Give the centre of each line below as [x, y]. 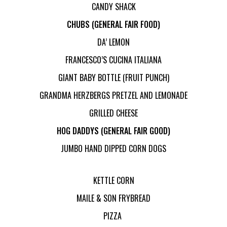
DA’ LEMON [113, 42]
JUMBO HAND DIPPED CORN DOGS [113, 149]
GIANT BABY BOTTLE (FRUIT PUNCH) [113, 78]
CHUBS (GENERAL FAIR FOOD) [113, 25]
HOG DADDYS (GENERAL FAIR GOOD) [113, 131]
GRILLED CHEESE [113, 113]
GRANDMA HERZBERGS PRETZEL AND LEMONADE [113, 96]
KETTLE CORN [113, 181]
